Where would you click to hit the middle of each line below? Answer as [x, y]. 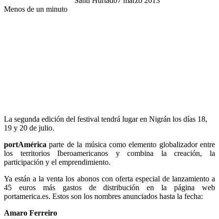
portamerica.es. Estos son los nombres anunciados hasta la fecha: [103, 196]
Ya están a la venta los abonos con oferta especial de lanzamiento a [109, 178]
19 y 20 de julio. [29, 128]
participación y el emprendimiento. [57, 162]
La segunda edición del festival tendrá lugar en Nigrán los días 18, [106, 119]
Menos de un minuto [36, 9]
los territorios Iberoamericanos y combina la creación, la [109, 153]
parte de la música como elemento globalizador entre [131, 144]
